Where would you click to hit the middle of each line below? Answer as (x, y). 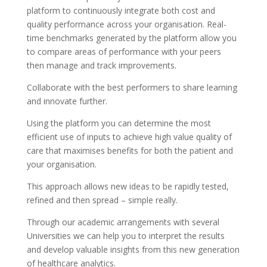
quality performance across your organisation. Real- (126, 24)
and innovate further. (67, 101)
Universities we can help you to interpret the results (125, 236)
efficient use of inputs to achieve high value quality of (129, 137)
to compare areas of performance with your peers (124, 52)
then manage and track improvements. (101, 65)
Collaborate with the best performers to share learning (132, 87)
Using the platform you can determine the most (119, 123)
